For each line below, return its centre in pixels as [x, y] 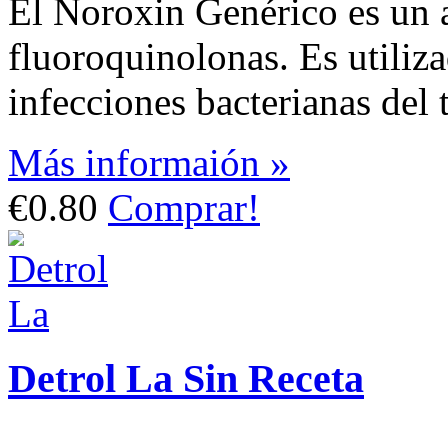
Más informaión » [149, 162]
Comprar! [184, 207]
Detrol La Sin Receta [186, 378]
